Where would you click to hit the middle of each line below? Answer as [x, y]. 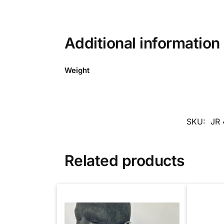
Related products [124, 160]
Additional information [142, 43]
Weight [77, 70]
